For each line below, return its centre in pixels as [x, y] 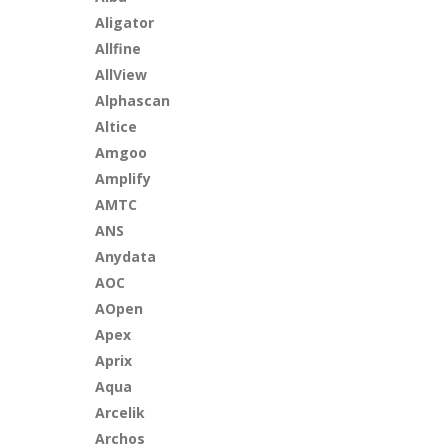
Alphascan [133, 100]
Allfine [118, 48]
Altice [116, 126]
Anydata [126, 256]
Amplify [123, 178]
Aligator [125, 22]
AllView [121, 74]
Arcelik [120, 412]
